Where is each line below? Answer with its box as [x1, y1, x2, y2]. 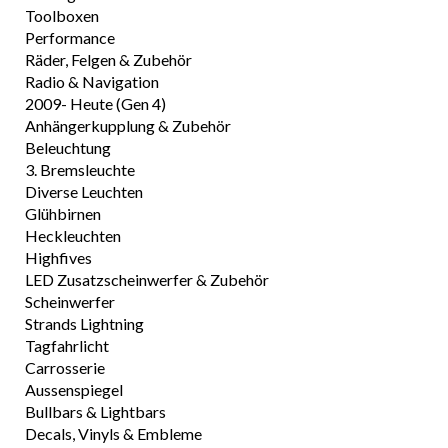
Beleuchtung [25, 138, 111, 157]
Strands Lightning [25, 314, 144, 333]
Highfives [25, 248, 92, 267]
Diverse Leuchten [25, 182, 143, 201]
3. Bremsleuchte [25, 160, 135, 179]
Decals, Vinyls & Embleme [25, 424, 202, 443]
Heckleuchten [25, 226, 121, 245]
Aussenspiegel [25, 380, 123, 399]
